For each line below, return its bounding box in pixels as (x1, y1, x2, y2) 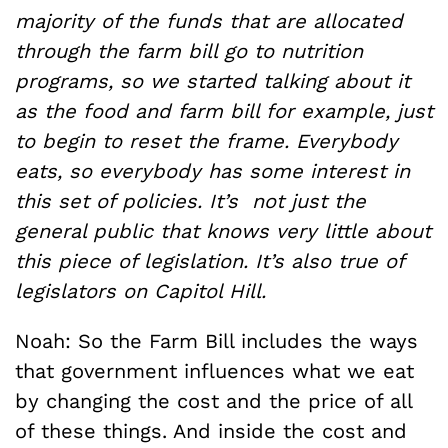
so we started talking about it (120, 69, 410, 93)
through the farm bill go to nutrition (15, 39, 363, 63)
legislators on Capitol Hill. (15, 279, 266, 303)
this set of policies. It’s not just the (15, 189, 366, 213)
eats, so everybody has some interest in (15, 159, 410, 183)
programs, (15, 69, 120, 93)
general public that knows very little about (15, 219, 431, 243)
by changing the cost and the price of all (15, 389, 412, 413)
